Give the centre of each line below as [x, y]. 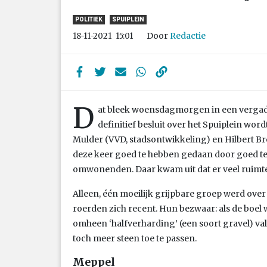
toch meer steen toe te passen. [135, 238]
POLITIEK [89, 20]
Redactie [188, 35]
